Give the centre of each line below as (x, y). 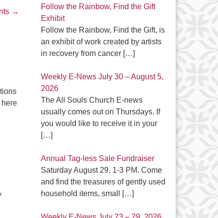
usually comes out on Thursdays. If (100, 112)
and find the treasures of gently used (103, 182)
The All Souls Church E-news (91, 100)
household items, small (81, 193)
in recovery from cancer (82, 53)
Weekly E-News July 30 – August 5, (102, 77)
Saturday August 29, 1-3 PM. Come (101, 170)
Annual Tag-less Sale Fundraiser (97, 158)
